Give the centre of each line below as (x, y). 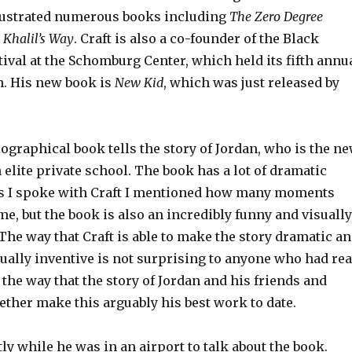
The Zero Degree (276, 16)
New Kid (139, 82)
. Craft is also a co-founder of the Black (196, 38)
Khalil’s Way (38, 38)
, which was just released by (251, 82)
